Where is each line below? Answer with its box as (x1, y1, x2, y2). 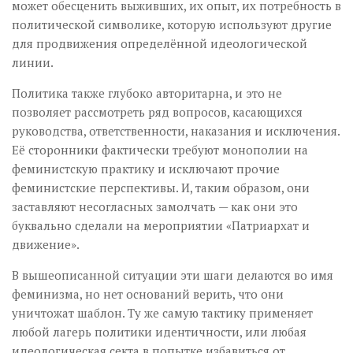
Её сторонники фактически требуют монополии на (12, 141, 308, 158)
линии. (12, 54, 54, 70)
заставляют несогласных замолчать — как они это (12, 198, 298, 214)
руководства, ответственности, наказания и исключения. (12, 122, 340, 139)
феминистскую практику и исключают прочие (12, 160, 280, 176)
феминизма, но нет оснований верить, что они (12, 285, 284, 302)
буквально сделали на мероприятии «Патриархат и (12, 217, 310, 233)
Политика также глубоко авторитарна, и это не (12, 84, 282, 101)
